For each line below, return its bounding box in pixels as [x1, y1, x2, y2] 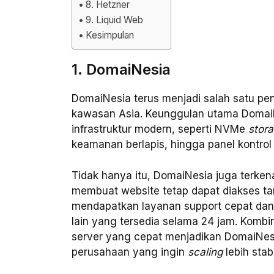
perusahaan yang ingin [72, 245, 188, 258]
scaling [188, 245, 223, 258]
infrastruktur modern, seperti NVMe [72, 123, 248, 136]
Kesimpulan [86, 29, 135, 42]
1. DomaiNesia [72, 61, 171, 79]
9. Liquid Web [86, 14, 144, 26]
